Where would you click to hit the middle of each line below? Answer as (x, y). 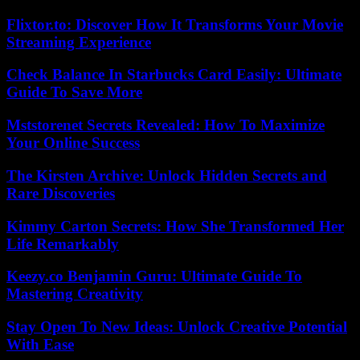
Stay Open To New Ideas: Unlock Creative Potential (177, 326)
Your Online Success (73, 143)
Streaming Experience (79, 42)
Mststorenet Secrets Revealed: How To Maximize (166, 125)
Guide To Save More (74, 92)
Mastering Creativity (75, 294)
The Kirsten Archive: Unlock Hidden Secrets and (167, 175)
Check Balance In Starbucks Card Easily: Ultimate (174, 75)
